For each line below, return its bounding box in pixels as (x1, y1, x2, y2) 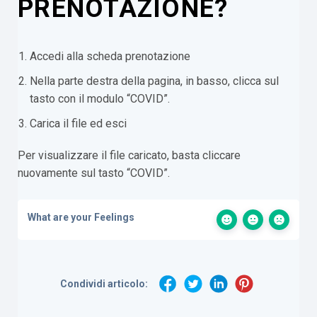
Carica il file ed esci (30, 117, 127, 130)
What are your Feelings (28, 212, 134, 223)
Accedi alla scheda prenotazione (30, 50, 190, 63)
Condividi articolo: (60, 277, 148, 289)
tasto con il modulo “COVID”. (30, 92, 170, 105)
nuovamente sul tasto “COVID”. (18, 166, 170, 180)
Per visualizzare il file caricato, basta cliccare (18, 149, 241, 162)
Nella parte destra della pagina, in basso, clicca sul (30, 74, 279, 88)
